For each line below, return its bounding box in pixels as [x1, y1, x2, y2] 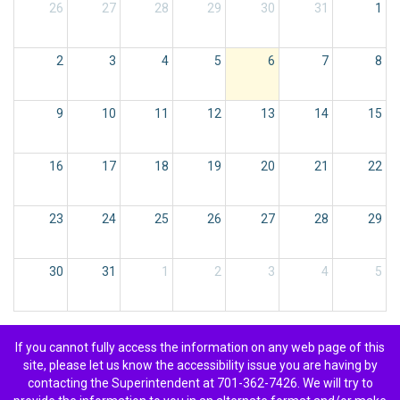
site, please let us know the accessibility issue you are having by [22, 357, 378, 372]
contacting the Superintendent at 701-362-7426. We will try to [27, 375, 373, 390]
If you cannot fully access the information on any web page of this [15, 339, 385, 354]
